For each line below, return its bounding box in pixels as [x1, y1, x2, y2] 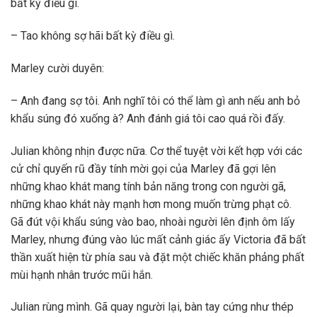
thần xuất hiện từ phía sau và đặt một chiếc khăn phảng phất [11, 250, 304, 264]
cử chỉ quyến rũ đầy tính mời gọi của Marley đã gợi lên [11, 161, 276, 175]
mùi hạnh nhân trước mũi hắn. [11, 267, 153, 282]
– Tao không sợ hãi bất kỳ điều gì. [11, 29, 175, 43]
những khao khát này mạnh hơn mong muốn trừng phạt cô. [11, 197, 292, 211]
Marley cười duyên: [11, 62, 104, 75]
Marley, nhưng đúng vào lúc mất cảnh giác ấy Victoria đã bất [11, 232, 306, 246]
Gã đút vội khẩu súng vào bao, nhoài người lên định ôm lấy [11, 214, 295, 229]
